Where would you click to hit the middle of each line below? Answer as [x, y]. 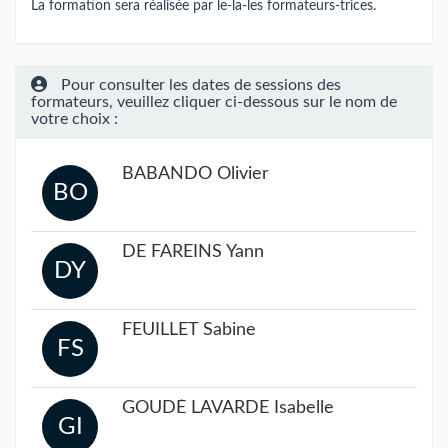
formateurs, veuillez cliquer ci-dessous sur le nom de [214, 101]
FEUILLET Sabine [189, 329]
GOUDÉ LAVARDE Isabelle [228, 407]
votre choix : [74, 118]
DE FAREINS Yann [193, 251]
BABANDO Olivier [195, 173]
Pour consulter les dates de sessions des [199, 84]
